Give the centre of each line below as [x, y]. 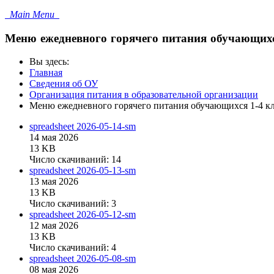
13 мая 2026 [54, 182]
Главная [46, 73]
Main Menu [32, 14]
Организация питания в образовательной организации [144, 95]
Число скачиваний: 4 [73, 248]
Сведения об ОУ [64, 84]
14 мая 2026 [54, 138]
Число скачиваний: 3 [73, 204]
